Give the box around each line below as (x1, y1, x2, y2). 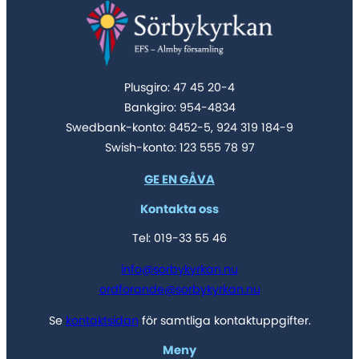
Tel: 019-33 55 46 (132, 231, 227, 244)
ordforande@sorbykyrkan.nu (99, 282, 260, 296)
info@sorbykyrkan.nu (121, 262, 238, 276)
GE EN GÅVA (144, 172, 215, 186)
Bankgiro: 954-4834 (123, 101, 236, 115)
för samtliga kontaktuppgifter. (138, 313, 311, 327)
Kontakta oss (140, 202, 219, 216)
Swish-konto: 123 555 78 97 (104, 141, 255, 155)
